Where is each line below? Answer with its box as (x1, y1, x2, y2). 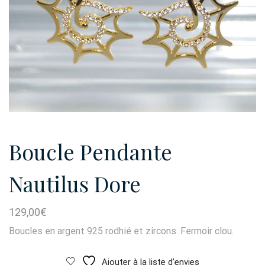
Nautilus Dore (9, 169, 141, 198)
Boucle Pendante (9, 137, 172, 166)
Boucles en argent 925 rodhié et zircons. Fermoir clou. (9, 225, 234, 237)
